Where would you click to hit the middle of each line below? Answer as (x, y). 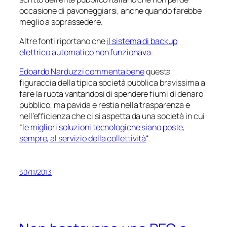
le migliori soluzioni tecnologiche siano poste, (104, 127)
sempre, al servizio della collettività (83, 139)
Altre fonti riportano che (63, 41)
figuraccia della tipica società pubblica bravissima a (112, 83)
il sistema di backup (142, 41)
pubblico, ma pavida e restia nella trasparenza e (105, 105)
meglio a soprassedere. (61, 22)
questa (158, 72)
